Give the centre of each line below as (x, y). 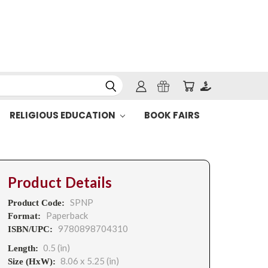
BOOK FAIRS (172, 115)
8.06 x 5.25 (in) (89, 261)
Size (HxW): (31, 261)
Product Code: (37, 203)
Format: (25, 216)
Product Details (60, 182)
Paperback (67, 215)
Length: (23, 248)
